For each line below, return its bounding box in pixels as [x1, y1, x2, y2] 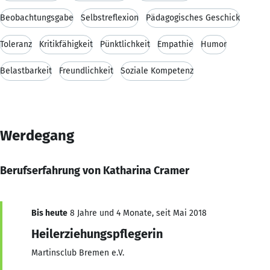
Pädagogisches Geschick [146, 12, 240, 23]
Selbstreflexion [81, 12, 139, 23]
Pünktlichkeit [100, 39, 150, 49]
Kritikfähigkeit [39, 39, 93, 49]
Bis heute [31, 207, 67, 218]
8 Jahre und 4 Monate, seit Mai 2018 [67, 207, 207, 218]
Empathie [157, 39, 193, 49]
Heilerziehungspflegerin [31, 226, 163, 241]
